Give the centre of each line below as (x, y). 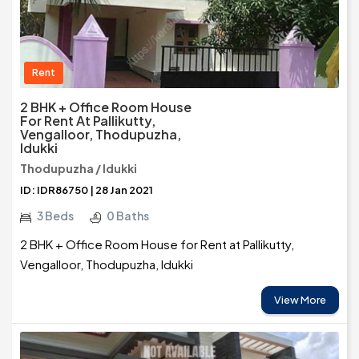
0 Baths (128, 216)
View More (300, 300)
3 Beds (55, 216)
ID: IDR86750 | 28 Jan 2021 (87, 190)
